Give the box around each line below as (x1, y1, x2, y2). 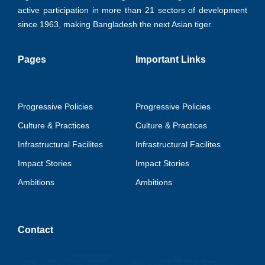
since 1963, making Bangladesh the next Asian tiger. (18, 19, 213, 29)
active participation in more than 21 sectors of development (18, 5, 247, 15)
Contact (18, 224, 53, 235)
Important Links (135, 54, 206, 64)
